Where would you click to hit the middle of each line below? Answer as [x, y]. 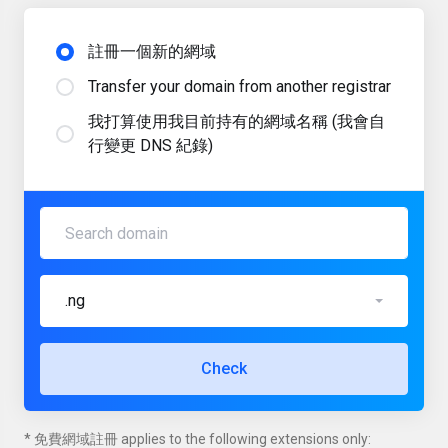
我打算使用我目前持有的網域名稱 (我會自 [236, 121]
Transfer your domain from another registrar [239, 86]
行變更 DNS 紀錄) [150, 145]
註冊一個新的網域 [152, 51]
